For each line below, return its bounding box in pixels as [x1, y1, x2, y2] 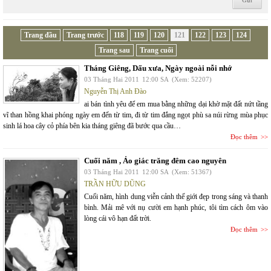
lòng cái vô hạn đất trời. [84, 214, 151, 223]
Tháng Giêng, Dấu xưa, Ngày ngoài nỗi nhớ [84, 64, 232, 73]
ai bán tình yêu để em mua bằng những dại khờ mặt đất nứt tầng [84, 100, 268, 108]
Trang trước [67, 31, 104, 39]
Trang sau [98, 46, 130, 54]
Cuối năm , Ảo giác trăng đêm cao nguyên [84, 156, 226, 165]
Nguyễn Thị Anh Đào [84, 87, 146, 96]
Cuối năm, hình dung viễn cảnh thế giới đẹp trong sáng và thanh [84, 192, 268, 201]
